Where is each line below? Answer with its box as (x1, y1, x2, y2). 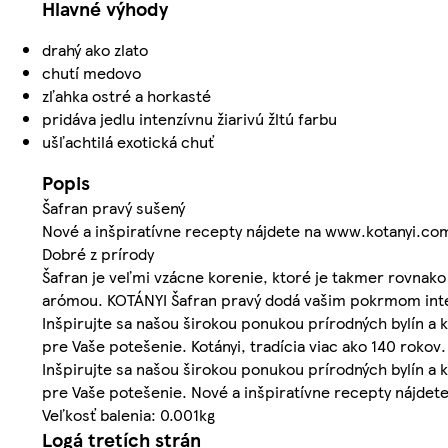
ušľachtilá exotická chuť (42, 130, 214, 154)
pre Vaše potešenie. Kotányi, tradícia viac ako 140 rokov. (42, 334, 446, 358)
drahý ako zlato (42, 38, 148, 62)
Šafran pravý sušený (42, 196, 185, 220)
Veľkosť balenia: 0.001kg (42, 403, 215, 427)
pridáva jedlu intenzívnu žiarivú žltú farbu (42, 107, 337, 131)
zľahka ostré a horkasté (42, 84, 211, 108)
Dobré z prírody (42, 242, 154, 266)
